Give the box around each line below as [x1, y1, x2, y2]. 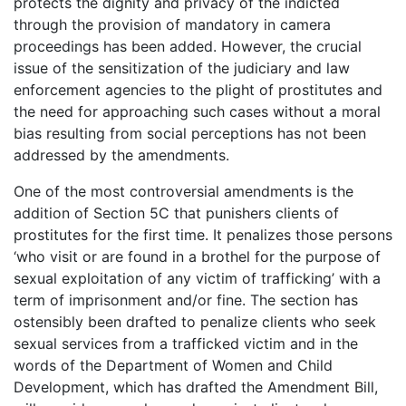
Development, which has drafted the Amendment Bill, [14, 377, 378, 396]
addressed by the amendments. [14, 145, 229, 164]
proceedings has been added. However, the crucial [14, 36, 362, 55]
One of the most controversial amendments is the [14, 181, 353, 200]
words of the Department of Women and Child [14, 355, 333, 374]
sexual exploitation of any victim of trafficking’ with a [14, 268, 381, 287]
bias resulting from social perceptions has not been [14, 123, 366, 142]
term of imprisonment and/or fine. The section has [14, 290, 358, 309]
